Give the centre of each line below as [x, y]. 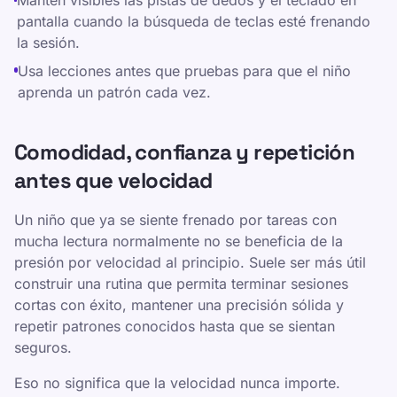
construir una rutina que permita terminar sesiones [181, 284]
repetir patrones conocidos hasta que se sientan [175, 326]
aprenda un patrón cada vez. [115, 92]
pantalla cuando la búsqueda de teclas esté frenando [193, 21]
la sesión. [48, 43]
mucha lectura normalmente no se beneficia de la [179, 241]
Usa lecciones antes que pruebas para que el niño [185, 71]
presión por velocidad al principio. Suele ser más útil [190, 262]
